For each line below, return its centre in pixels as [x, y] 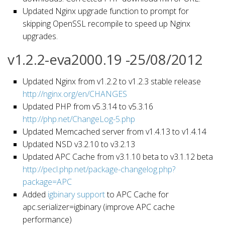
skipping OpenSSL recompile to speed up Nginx [106, 23]
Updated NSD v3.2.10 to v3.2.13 [79, 144]
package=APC [47, 182]
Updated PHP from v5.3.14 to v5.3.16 [88, 106]
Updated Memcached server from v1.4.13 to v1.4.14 [115, 131]
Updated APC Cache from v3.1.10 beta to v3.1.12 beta [118, 156]
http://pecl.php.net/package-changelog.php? [99, 169]
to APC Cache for [137, 194]
